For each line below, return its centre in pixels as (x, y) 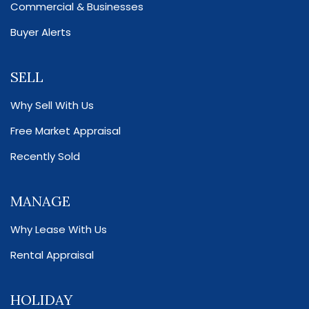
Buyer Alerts (41, 32)
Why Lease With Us (59, 230)
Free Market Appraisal (66, 131)
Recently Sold (45, 157)
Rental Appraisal (52, 255)
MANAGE (40, 201)
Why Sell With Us (52, 106)
